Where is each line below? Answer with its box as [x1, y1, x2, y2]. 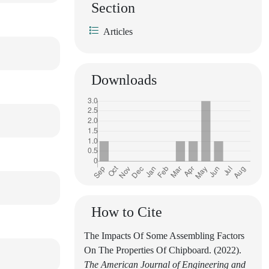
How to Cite [91, 204, 162, 220]
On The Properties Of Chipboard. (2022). [84, 244, 241, 255]
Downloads [91, 71, 157, 88]
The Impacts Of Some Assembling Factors [84, 230, 244, 241]
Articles [103, 26, 133, 37]
